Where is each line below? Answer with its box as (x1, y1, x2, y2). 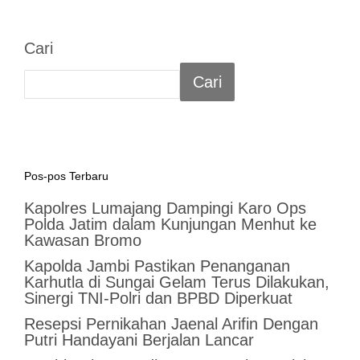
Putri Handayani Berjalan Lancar (23, 330, 254, 349)
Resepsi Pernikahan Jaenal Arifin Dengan (23, 314, 318, 333)
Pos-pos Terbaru (23, 169, 108, 182)
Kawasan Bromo (23, 231, 141, 249)
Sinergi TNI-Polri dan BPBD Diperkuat (23, 288, 292, 307)
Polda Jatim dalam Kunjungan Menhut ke (23, 215, 317, 233)
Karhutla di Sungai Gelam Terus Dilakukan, (23, 272, 329, 291)
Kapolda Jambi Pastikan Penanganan (23, 256, 290, 275)
